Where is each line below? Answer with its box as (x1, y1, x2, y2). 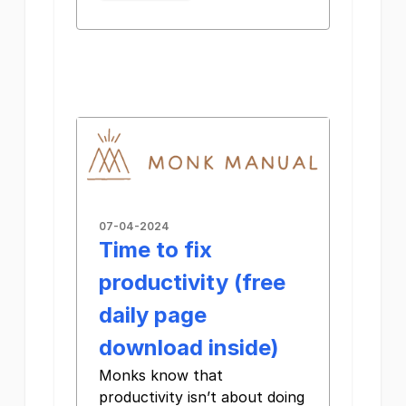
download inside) (99, 334, 279, 362)
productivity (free (99, 269, 285, 296)
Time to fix (99, 237, 212, 264)
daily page (99, 302, 207, 329)
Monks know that (99, 366, 223, 385)
